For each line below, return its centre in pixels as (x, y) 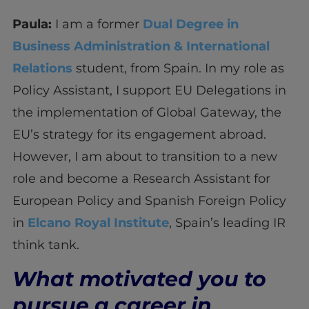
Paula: (32, 24)
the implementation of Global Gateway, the (147, 113)
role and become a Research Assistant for (141, 179)
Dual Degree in (190, 24)
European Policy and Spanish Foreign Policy (149, 201)
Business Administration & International (141, 47)
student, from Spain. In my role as (178, 69)
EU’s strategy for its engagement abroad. (139, 135)
